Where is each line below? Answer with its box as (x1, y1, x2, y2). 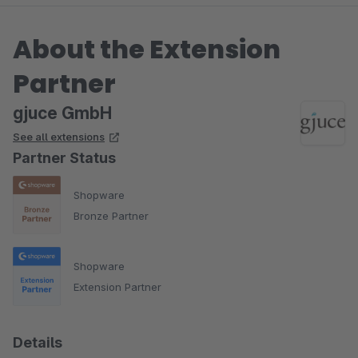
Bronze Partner (74, 209, 149, 222)
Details (13, 333, 62, 351)
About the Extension (13, 31, 280, 67)
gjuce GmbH (13, 103, 112, 123)
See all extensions (13, 130, 105, 143)
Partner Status (13, 149, 116, 166)
